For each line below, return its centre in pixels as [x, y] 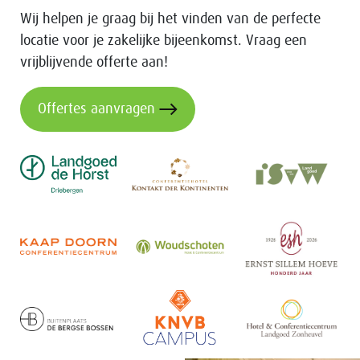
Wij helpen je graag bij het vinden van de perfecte [170, 19]
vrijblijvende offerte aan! [94, 62]
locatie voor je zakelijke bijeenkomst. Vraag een [164, 41]
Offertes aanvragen [96, 109]
